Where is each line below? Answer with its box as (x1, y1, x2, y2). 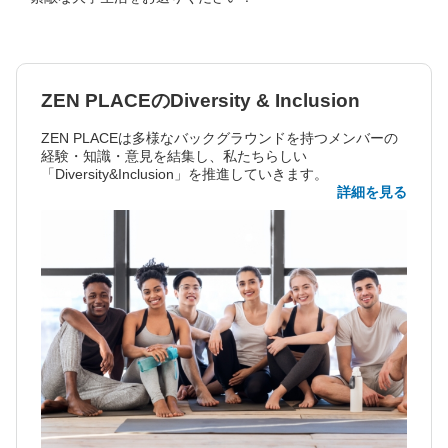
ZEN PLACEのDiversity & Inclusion (41, 90, 360, 112)
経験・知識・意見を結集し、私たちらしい (41, 148, 307, 165)
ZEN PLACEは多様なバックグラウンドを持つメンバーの (41, 130, 398, 147)
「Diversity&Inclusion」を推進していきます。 (41, 166, 328, 183)
